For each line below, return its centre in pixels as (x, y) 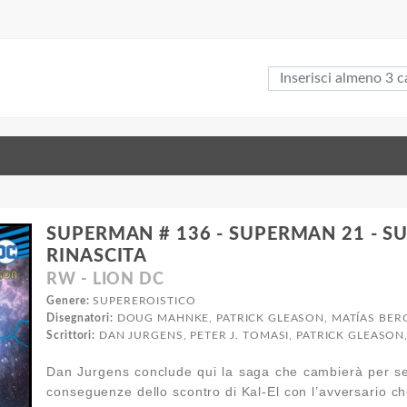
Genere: (68, 300)
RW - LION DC (105, 279)
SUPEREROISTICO (143, 300)
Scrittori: (71, 335)
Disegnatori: (80, 318)
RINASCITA (97, 256)
